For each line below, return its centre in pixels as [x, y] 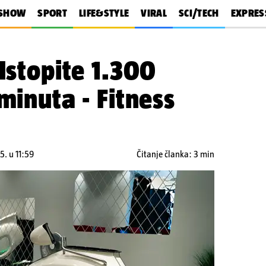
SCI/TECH [199, 13]
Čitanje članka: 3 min [175, 154]
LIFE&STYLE [104, 13]
